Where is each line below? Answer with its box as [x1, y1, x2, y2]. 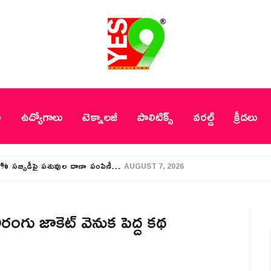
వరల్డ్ [192, 104, 214, 128]
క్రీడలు [233, 104, 258, 128]
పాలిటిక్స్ [137, 104, 174, 128]
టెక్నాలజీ [82, 104, 118, 128]
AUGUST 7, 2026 [124, 161, 184, 175]
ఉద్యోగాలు [20, 104, 63, 128]
